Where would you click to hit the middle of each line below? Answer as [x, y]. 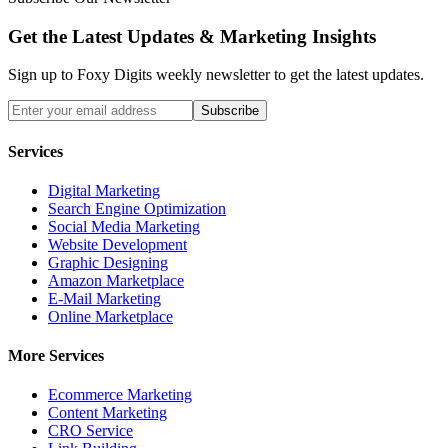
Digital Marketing [104, 190]
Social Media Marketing [124, 226]
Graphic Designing [108, 262]
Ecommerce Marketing [120, 395]
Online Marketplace [110, 316]
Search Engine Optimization [137, 208]
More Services [56, 356]
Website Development [117, 244]
